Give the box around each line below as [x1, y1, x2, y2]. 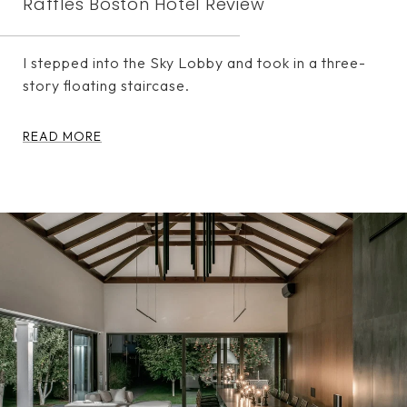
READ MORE [23, 127, 102, 144]
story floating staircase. [23, 75, 190, 94]
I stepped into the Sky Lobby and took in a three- [23, 53, 366, 72]
